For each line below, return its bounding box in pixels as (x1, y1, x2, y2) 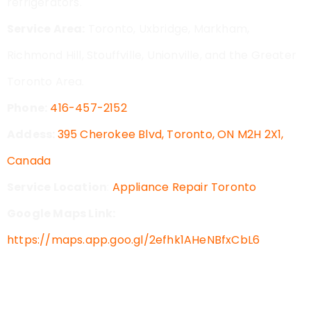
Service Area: (7, 20, 85, 37)
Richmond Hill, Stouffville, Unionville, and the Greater (7, 47, 297, 63)
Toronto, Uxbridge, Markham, (85, 20, 250, 37)
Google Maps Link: (7, 205, 116, 221)
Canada (7, 152, 51, 169)
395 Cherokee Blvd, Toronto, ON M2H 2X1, (57, 126, 284, 142)
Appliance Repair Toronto (112, 178, 257, 195)
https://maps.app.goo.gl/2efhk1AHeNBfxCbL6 (7, 231, 260, 248)
